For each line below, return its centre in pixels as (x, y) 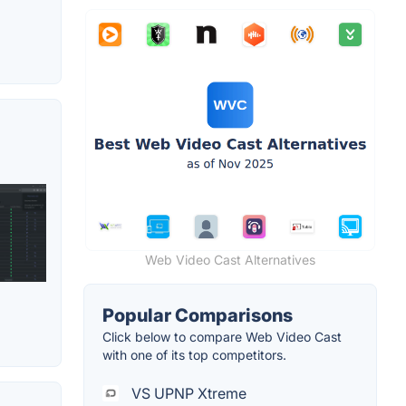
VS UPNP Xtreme (187, 394)
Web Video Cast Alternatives (230, 260)
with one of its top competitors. (194, 355)
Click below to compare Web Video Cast (222, 337)
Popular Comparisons (198, 316)
